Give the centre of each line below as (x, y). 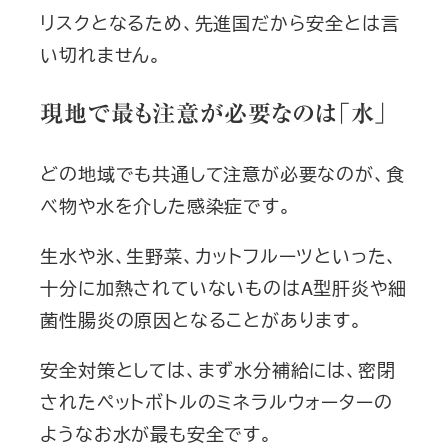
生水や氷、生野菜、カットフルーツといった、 (219, 254)
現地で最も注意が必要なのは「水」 (214, 113)
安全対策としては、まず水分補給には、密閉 (218, 368)
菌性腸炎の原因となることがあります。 (201, 318)
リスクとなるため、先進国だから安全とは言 (220, 22)
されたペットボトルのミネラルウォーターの (216, 400)
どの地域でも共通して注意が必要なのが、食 (222, 172)
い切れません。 (101, 54)
